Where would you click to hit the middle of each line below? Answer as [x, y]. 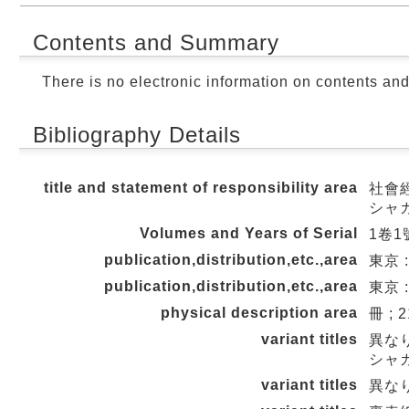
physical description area [259, 312]
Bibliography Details [137, 134]
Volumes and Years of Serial [249, 233]
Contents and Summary [156, 42]
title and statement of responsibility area [201, 187]
